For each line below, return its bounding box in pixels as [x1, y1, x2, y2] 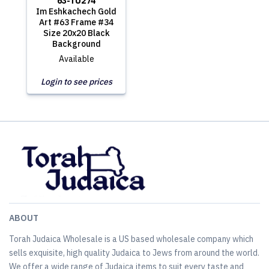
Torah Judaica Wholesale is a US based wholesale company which [9, 234, 253, 244]
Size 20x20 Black [43, 28, 110, 38]
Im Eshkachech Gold [36, 6, 116, 17]
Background [52, 38, 101, 49]
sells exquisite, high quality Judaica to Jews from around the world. [9, 247, 259, 258]
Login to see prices [40, 76, 112, 87]
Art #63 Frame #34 [39, 17, 113, 28]
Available [58, 53, 94, 64]
